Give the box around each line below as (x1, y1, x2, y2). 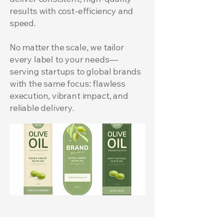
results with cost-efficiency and (10, 5, 134, 16)
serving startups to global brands (10, 66, 141, 77)
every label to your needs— (10, 54, 118, 65)
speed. (10, 17, 36, 29)
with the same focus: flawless (10, 78, 125, 89)
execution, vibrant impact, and (10, 90, 128, 101)
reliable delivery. (10, 102, 74, 113)
